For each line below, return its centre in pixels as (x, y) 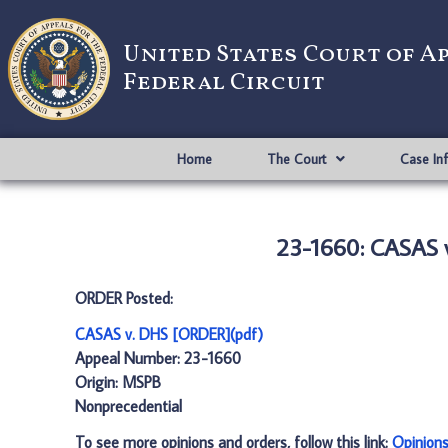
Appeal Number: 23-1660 (158, 358)
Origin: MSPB (118, 382)
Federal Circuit (224, 83)
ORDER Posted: (124, 298)
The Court (296, 159)
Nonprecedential (128, 406)
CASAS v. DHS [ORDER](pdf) (169, 334)
